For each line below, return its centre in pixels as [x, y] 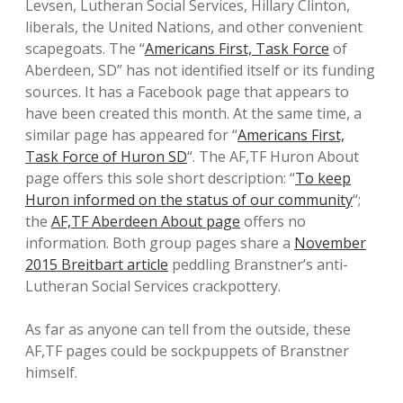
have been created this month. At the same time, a [193, 113]
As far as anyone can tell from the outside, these [188, 329]
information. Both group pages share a [160, 243]
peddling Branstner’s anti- [258, 264]
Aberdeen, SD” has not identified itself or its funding [200, 70]
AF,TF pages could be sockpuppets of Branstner [187, 351]
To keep [323, 178]
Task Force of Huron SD [106, 157]
